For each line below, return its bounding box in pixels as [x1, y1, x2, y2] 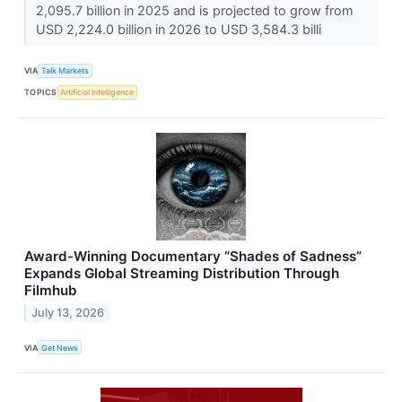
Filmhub [24, 281, 77, 299]
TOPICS [24, 87, 57, 98]
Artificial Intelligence [60, 87, 135, 98]
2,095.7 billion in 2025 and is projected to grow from [35, 2, 354, 18]
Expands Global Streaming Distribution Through [24, 264, 339, 282]
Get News [41, 342, 79, 353]
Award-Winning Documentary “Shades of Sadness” [24, 247, 362, 265]
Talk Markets [41, 66, 90, 76]
